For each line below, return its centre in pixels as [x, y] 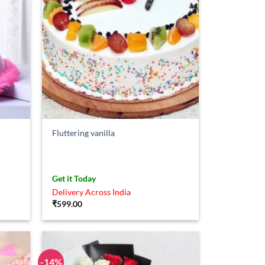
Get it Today [74, 179]
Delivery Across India [92, 192]
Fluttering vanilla [84, 132]
